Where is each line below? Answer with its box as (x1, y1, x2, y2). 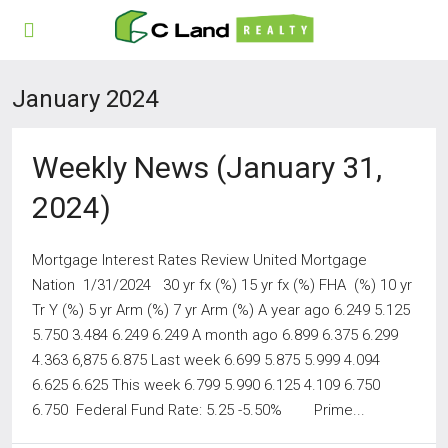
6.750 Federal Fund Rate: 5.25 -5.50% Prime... (32, 401, 365, 419)
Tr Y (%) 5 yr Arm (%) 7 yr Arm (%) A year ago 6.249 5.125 (32, 301, 410, 319)
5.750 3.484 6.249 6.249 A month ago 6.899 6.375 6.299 (32, 326, 398, 344)
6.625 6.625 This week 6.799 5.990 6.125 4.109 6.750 (32, 376, 380, 394)
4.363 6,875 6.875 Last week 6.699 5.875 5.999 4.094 (32, 351, 380, 369)
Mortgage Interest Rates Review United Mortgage (32, 251, 367, 269)
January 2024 (12, 85, 158, 113)
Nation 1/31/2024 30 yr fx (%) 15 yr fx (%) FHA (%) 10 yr (32, 276, 412, 294)
